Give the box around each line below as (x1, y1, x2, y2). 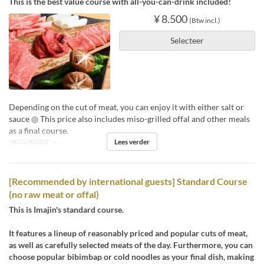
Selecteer (170, 35, 204, 45)
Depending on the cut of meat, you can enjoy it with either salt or (9, 101, 244, 112)
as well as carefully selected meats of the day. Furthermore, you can (9, 239, 253, 250)
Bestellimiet (11, 138, 48, 148)
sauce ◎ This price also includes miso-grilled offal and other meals (9, 113, 250, 124)
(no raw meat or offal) (9, 188, 99, 200)
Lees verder (114, 137, 150, 146)
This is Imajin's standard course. (9, 204, 124, 214)
